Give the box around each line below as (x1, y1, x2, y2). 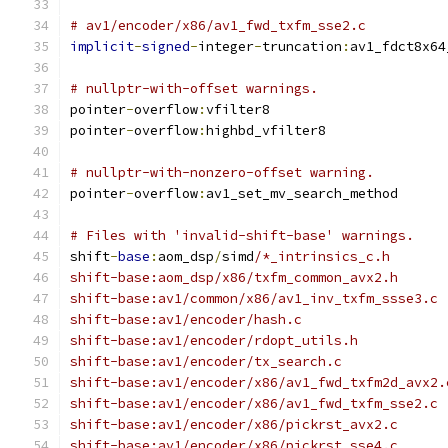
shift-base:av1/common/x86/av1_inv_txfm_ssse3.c (70, 290, 438, 307)
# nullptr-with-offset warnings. (70, 80, 318, 97)
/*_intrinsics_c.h (254, 248, 390, 265)
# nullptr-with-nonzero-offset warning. (70, 164, 374, 181)
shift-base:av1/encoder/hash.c (70, 311, 302, 328)
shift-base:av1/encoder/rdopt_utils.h (70, 332, 358, 349)
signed (142, 38, 190, 55)
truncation (262, 38, 342, 55)
